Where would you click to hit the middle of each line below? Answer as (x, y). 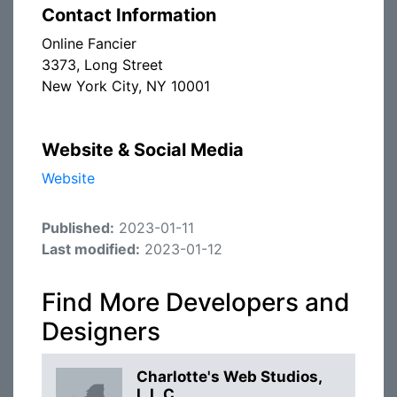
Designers (101, 331)
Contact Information (129, 15)
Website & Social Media (143, 150)
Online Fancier (89, 43)
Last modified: (91, 249)
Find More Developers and (196, 302)
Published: (78, 228)
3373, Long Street (102, 65)
